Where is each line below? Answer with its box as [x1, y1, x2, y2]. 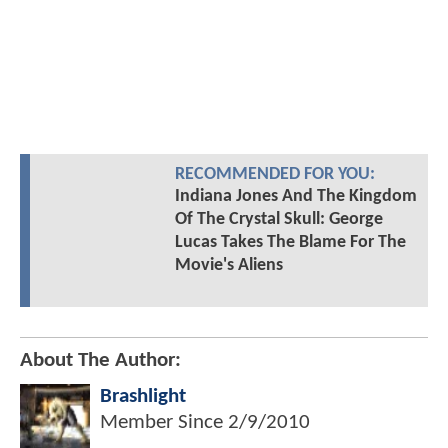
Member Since [100, 412, 228, 434]
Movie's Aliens [174, 256, 283, 276]
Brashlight [100, 386, 186, 408]
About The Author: [20, 350, 181, 372]
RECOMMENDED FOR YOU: [174, 166, 375, 184]
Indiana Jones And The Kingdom [174, 187, 417, 207]
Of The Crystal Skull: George [174, 210, 383, 230]
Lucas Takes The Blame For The [174, 233, 406, 253]
